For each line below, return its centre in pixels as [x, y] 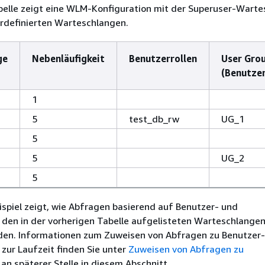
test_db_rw [154, 119]
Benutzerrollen [163, 59]
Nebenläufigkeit [68, 59]
